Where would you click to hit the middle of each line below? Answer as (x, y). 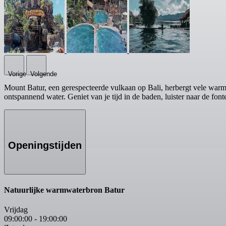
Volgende (44, 74)
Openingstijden (45, 145)
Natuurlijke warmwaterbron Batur (64, 190)
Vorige (17, 74)
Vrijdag (16, 209)
